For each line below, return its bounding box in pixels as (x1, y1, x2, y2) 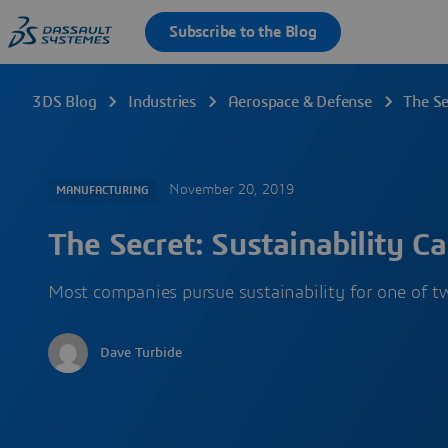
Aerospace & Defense (227, 94, 372, 110)
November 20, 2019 (169, 183, 294, 198)
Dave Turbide (100, 346, 182, 360)
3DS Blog (32, 94, 97, 110)
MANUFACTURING (56, 185, 149, 196)
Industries (128, 94, 197, 110)
